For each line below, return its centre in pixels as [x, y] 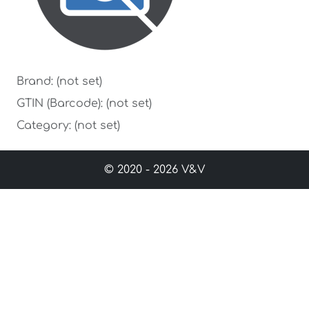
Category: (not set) [68, 126]
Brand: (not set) [59, 81]
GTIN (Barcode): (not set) [84, 103]
